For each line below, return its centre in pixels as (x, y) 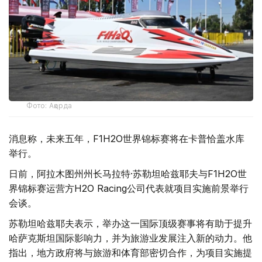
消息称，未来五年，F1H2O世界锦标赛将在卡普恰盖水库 (127, 138)
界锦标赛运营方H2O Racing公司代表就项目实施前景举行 (129, 188)
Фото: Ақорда (49, 105)
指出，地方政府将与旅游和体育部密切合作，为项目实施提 (130, 252)
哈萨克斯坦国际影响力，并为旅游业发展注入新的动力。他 (130, 238)
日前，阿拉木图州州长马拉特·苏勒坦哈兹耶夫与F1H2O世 (128, 173)
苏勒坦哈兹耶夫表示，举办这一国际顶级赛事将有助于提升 (130, 223)
